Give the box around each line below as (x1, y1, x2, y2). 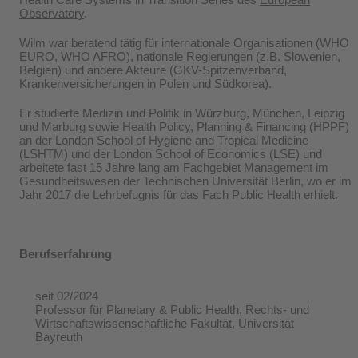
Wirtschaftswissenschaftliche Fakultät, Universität (35, 316, 294, 330)
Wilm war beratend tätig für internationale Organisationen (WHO (19, 35, 349, 50)
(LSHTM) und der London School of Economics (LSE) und (19, 146, 322, 161)
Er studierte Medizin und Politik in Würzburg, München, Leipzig (19, 105, 344, 120)
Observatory (19, 6, 84, 20)
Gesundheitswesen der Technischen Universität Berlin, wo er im (19, 173, 352, 188)
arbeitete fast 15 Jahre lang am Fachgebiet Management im (19, 160, 328, 174)
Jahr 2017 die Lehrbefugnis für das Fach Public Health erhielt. (19, 187, 338, 201)
